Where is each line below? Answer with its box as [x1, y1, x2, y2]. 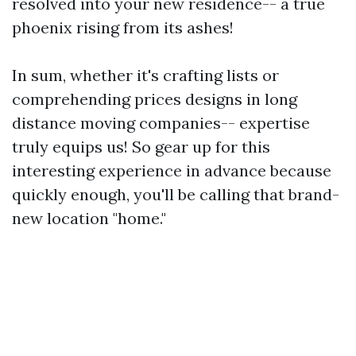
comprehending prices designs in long [12, 89, 297, 110]
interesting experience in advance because [12, 161, 331, 181]
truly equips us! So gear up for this [12, 137, 270, 157]
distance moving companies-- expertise [12, 113, 310, 133]
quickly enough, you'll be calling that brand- [12, 184, 339, 205]
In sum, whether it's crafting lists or [12, 65, 279, 86]
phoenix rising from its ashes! [12, 17, 234, 38]
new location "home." [12, 208, 166, 229]
